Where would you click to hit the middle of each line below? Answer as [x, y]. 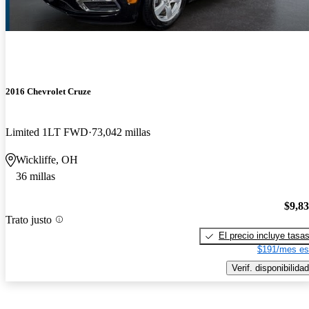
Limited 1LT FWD [47, 132]
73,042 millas [121, 132]
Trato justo [29, 219]
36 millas [36, 177]
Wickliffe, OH [47, 160]
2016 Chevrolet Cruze [48, 92]
